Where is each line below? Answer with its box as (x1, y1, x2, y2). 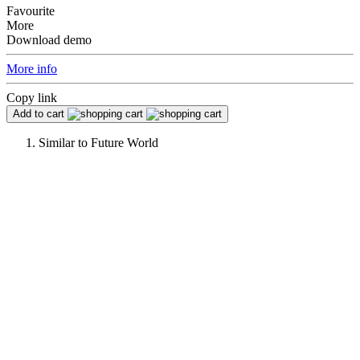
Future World (91, 135, 158, 149)
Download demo (6, 32, 92, 47)
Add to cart (13, 107, 64, 120)
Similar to (39, 135, 88, 149)
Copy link (6, 90, 57, 104)
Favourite (6, 3, 55, 18)
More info (6, 61, 57, 76)
